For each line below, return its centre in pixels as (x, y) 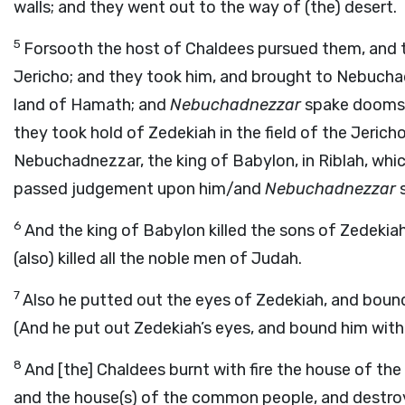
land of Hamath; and (92, 105)
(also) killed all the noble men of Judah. (158, 259)
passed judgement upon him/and (139, 189)
